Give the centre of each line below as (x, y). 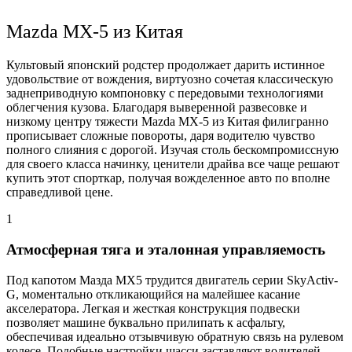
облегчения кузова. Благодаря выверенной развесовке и (157, 108)
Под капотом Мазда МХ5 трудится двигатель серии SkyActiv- (172, 280)
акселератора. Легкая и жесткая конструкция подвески (153, 308)
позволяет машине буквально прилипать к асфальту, (146, 322)
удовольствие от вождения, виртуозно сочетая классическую (170, 79)
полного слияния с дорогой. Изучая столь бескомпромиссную (172, 150)
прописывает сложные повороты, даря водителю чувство (161, 136)
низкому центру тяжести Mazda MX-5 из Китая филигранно (167, 122)
